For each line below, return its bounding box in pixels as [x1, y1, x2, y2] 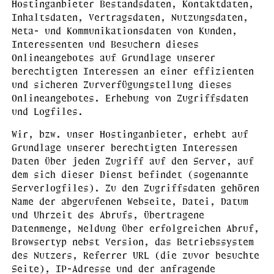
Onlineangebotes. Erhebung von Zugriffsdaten [11, 92, 248, 103]
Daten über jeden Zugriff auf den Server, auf [11, 155, 254, 166]
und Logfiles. [11, 105, 83, 117]
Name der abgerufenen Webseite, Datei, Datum [11, 195, 248, 207]
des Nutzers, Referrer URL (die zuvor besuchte [11, 249, 259, 261]
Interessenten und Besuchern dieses [11, 38, 199, 50]
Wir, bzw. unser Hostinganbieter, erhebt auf [11, 128, 248, 139]
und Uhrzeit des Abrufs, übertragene [11, 209, 204, 220]
